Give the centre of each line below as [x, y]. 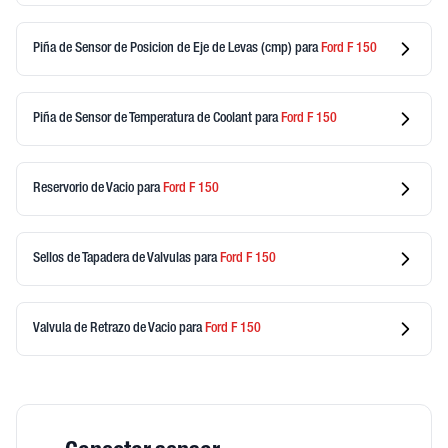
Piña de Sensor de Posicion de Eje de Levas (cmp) [164, 48]
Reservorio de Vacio [85, 188]
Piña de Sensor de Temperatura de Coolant [144, 118]
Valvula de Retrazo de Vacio [106, 328]
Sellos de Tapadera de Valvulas [113, 258]
